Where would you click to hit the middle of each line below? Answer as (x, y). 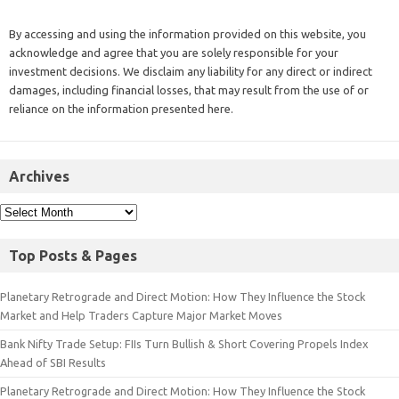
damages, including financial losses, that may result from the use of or (189, 90)
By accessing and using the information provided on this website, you (187, 33)
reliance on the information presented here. (121, 108)
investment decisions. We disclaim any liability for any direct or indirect (191, 71)
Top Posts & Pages (73, 255)
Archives (39, 176)
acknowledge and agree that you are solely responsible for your (174, 52)
